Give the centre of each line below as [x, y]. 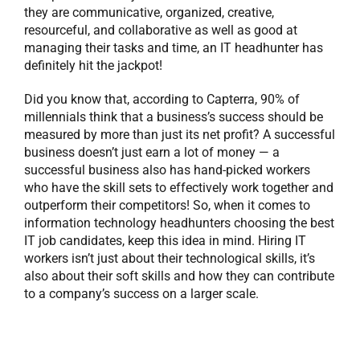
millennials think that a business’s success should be [174, 117]
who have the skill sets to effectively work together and [179, 188]
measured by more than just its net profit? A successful [180, 135]
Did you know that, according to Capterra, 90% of [162, 100]
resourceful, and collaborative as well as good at [161, 31]
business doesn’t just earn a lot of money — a [152, 153]
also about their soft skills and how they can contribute [179, 276]
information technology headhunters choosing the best [179, 223]
